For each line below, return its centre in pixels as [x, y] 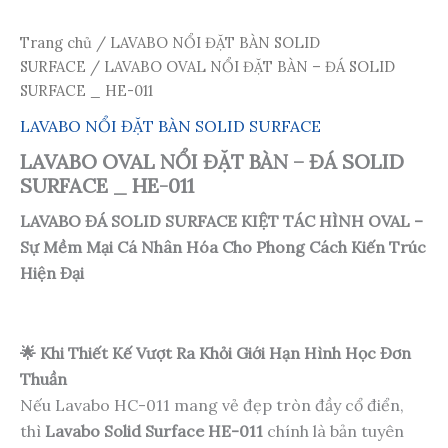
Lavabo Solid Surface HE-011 [154, 430]
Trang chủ [56, 42]
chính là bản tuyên [333, 430]
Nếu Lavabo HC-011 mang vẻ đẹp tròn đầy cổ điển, [212, 404]
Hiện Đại [52, 272]
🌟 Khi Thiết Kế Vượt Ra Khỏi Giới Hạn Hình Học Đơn [215, 352]
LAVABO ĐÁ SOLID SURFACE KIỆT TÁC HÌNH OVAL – [221, 220]
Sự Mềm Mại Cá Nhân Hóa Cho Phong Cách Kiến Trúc [223, 246]
